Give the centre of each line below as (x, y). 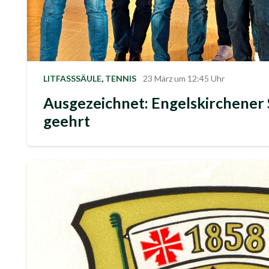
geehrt (67, 120)
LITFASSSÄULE (72, 78)
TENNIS (121, 78)
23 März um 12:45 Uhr (183, 78)
